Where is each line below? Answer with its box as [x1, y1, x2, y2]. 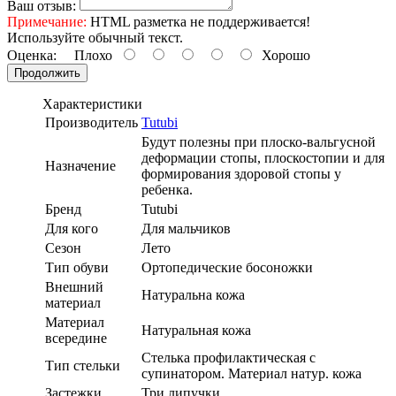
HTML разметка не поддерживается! [87, 13, 310, 29]
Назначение [45, 157, 116, 173]
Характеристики [42, 95, 142, 111]
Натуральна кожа [141, 286, 245, 302]
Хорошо [255, 47, 310, 63]
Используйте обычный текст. [7, 29, 183, 45]
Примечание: [7, 13, 87, 29]
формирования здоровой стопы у [141, 165, 341, 181]
